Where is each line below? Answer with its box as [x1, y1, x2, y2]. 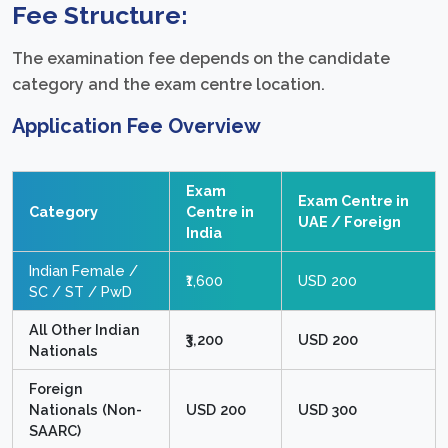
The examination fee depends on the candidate [12, 48, 390, 68]
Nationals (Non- [29, 400, 142, 418]
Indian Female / [29, 261, 138, 279]
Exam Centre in [298, 191, 409, 209]
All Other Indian [29, 320, 140, 338]
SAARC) [29, 421, 81, 439]
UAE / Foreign [298, 212, 401, 230]
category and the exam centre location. [12, 74, 325, 94]
